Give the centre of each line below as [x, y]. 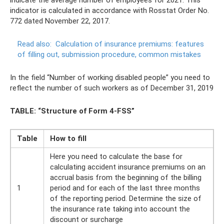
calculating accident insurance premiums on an [128, 167]
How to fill [68, 138]
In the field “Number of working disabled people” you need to [110, 77]
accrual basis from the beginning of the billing [126, 177]
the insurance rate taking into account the [120, 209]
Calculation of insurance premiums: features [130, 44]
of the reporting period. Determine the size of [126, 198]
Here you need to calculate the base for [116, 156]
